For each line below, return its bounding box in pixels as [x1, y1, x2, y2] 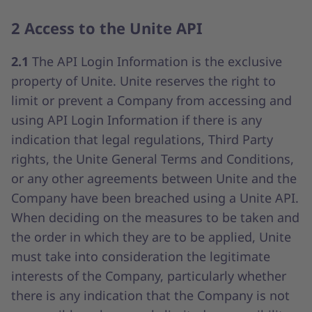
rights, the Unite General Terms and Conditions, [11, 150, 294, 167]
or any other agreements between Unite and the [11, 170, 297, 187]
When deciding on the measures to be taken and [11, 209, 299, 226]
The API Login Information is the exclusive [32, 53, 282, 70]
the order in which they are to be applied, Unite [11, 228, 291, 245]
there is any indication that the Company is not [11, 287, 290, 304]
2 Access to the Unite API [11, 17, 203, 38]
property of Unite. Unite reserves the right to [11, 72, 276, 89]
